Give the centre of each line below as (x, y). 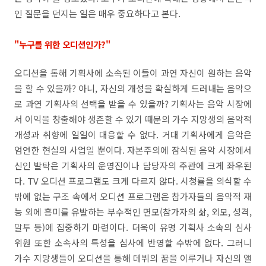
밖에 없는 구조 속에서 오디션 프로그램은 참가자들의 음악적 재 (133, 196)
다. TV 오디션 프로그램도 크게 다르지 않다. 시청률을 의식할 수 (133, 181)
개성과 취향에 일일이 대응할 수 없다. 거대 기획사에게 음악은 (133, 134)
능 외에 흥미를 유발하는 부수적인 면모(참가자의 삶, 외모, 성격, (133, 212)
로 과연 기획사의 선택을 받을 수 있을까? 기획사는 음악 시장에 (133, 104)
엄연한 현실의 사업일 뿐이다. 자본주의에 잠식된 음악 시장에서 (133, 150)
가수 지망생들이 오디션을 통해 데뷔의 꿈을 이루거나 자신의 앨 (133, 258)
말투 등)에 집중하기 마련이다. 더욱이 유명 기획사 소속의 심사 (133, 227)
